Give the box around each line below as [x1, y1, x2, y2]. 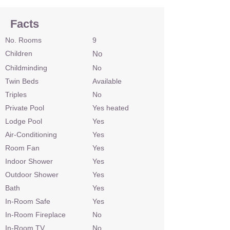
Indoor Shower [5, 157, 53, 165]
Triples [5, 90, 27, 99]
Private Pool [5, 104, 44, 112]
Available [92, 77, 122, 85]
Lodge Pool [5, 117, 42, 125]
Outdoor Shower [5, 170, 59, 179]
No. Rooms [5, 36, 42, 44]
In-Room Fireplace [5, 210, 66, 219]
